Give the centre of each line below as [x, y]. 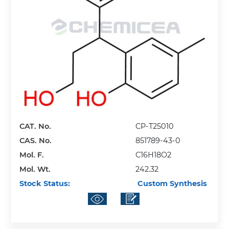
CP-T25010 [155, 127]
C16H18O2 [154, 155]
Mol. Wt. [35, 169]
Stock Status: [45, 184]
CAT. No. [36, 127]
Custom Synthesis [171, 184]
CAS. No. [36, 141]
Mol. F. [32, 155]
